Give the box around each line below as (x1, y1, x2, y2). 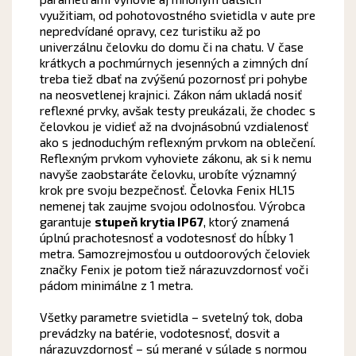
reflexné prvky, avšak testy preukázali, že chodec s (39, 102, 315, 118)
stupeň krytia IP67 (94, 213, 203, 229)
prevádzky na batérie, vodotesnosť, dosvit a (39, 324, 280, 340)
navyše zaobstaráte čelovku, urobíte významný (39, 165, 296, 181)
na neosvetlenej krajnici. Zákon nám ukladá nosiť (39, 86, 302, 102)
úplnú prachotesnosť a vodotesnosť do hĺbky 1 (39, 229, 294, 245)
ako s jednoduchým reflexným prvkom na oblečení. (39, 133, 315, 149)
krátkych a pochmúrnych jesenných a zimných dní (39, 54, 308, 70)
